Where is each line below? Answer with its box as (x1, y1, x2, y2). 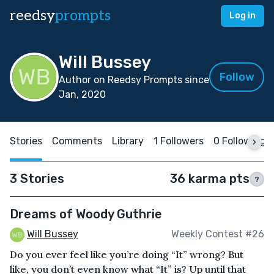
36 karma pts (170, 171, 250, 186)
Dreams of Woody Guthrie (10, 207, 162, 221)
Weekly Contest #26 (171, 228, 264, 240)
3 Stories (10, 171, 64, 186)
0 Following (213, 135, 266, 147)
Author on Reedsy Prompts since (59, 74, 209, 86)
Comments (52, 135, 102, 147)
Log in (229, 10, 256, 21)
